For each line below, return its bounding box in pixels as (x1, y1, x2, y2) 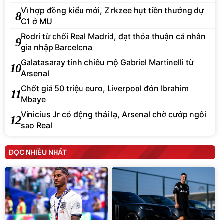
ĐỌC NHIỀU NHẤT (9, 148, 67, 156)
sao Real (21, 120, 52, 130)
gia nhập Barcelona (21, 42, 92, 52)
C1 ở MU (21, 16, 52, 26)
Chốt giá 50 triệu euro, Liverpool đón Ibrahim (21, 83, 189, 93)
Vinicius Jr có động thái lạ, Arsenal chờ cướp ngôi (21, 110, 206, 119)
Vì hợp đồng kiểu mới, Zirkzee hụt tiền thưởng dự (21, 5, 204, 15)
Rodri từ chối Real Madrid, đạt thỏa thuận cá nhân (21, 31, 206, 41)
